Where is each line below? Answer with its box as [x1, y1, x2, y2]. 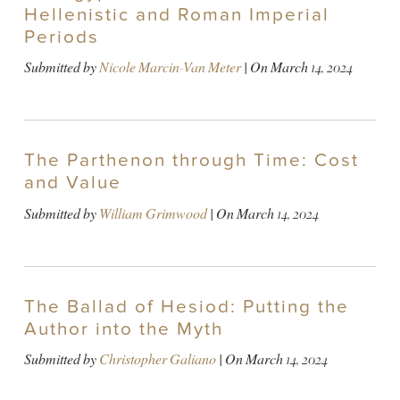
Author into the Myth [23, 317, 223, 340]
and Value [23, 171, 121, 195]
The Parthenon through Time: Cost [23, 149, 359, 172]
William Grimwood [98, 204, 207, 223]
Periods [23, 25, 99, 48]
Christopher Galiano [98, 349, 216, 369]
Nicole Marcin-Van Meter [98, 58, 241, 78]
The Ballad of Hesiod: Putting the [23, 295, 349, 318]
